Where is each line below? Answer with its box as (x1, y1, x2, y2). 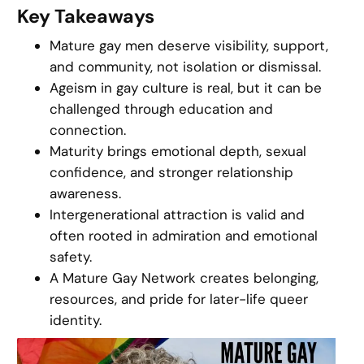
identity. (50, 310, 102, 329)
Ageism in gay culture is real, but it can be (50, 78, 323, 97)
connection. (50, 120, 127, 139)
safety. (50, 247, 93, 266)
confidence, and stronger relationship (50, 162, 294, 181)
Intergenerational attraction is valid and (50, 205, 305, 223)
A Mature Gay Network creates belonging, (50, 268, 319, 287)
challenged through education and (50, 99, 274, 118)
